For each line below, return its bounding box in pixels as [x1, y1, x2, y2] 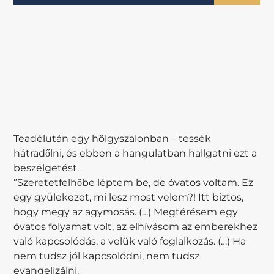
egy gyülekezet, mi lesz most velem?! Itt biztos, [13, 191, 244, 204]
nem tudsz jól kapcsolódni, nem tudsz [13, 250, 200, 262]
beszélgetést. [13, 162, 80, 174]
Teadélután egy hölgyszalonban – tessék [13, 133, 212, 145]
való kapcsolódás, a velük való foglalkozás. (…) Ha [13, 235, 246, 248]
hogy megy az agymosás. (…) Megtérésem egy [13, 206, 239, 218]
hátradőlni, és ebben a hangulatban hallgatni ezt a [13, 147, 257, 160]
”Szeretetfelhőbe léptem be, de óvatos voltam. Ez [13, 177, 254, 189]
